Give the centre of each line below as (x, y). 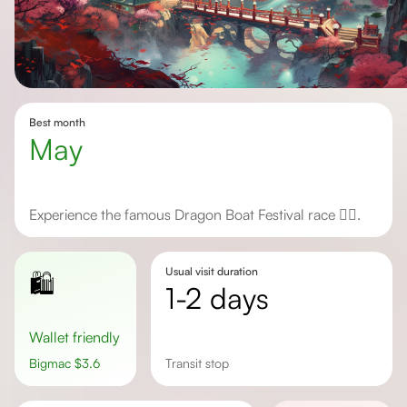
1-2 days (222, 298)
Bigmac (56, 363)
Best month (57, 122)
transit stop (200, 363)
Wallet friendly (81, 337)
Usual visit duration (211, 271)
